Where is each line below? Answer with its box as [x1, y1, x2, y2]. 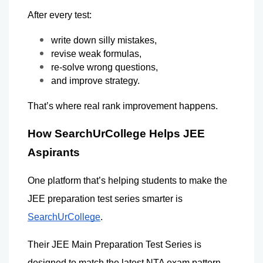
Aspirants [28, 146, 80, 159]
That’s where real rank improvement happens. [28, 100, 218, 111]
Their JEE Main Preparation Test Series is [28, 239, 201, 249]
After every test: [28, 9, 92, 20]
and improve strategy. [51, 75, 140, 86]
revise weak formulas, [51, 48, 141, 59]
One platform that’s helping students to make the [28, 175, 227, 186]
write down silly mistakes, [51, 35, 157, 45]
